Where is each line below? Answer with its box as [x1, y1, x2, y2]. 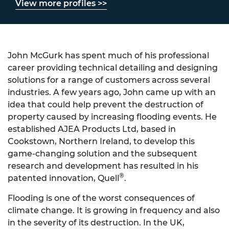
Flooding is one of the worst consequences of [8, 193, 195, 203]
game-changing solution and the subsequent [8, 149, 197, 158]
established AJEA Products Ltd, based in [8, 124, 176, 134]
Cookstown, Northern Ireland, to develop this [8, 136, 195, 146]
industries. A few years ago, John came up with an [8, 87, 216, 97]
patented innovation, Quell [8, 173, 119, 183]
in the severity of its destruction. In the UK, [8, 218, 185, 227]
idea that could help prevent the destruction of [8, 100, 203, 109]
